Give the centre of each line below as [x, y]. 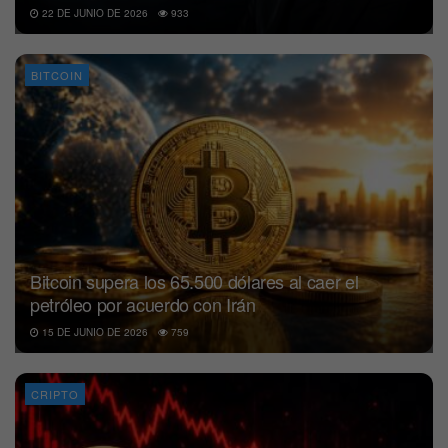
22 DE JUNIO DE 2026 [93, 13]
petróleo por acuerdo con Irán [143, 304]
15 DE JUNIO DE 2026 [93, 332]
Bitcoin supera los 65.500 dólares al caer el [194, 281]
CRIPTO [55, 394]
